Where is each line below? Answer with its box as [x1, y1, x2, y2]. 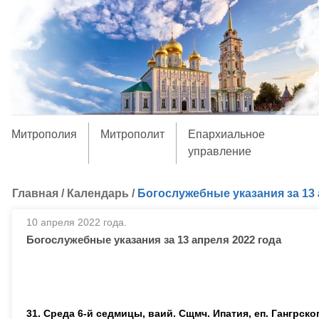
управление [187, 145, 251, 157]
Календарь [67, 187, 129, 199]
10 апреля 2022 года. [26, 216, 127, 228]
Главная [12, 187, 58, 199]
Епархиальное [187, 128, 265, 140]
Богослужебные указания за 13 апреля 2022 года [26, 234, 281, 246]
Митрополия [11, 128, 77, 140]
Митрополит [100, 128, 164, 140]
